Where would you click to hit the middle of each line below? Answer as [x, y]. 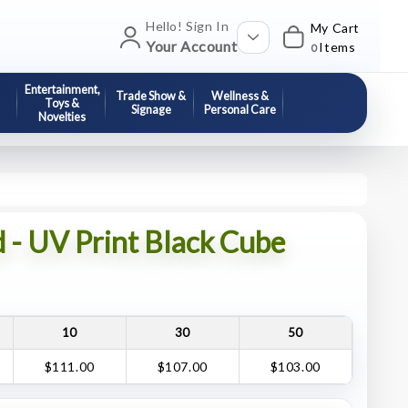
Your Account [191, 46]
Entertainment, [62, 89]
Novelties [62, 117]
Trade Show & [151, 96]
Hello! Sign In [187, 26]
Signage [151, 110]
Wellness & [240, 96]
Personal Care [240, 110]
